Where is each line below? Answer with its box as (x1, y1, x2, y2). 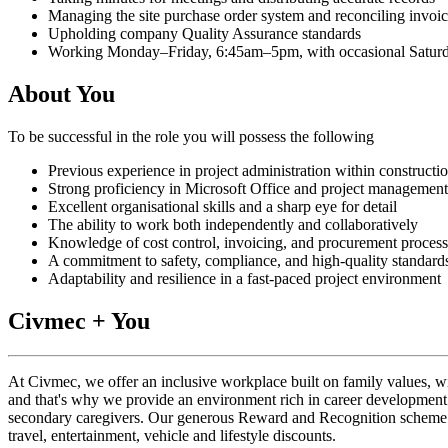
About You (8, 80, 115, 107)
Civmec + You (8, 307, 150, 334)
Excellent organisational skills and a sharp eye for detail (48, 197, 397, 215)
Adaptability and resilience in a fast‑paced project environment (48, 269, 441, 287)
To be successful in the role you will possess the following (8, 127, 374, 145)
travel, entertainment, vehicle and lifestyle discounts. (8, 426, 336, 444)
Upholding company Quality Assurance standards (48, 24, 361, 42)
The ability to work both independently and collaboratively (48, 215, 418, 233)
